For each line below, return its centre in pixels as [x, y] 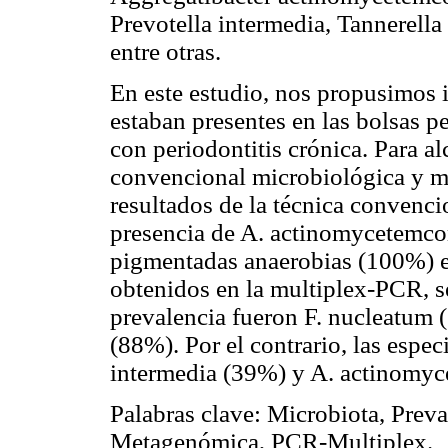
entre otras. [165, 51]
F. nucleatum [368, 317]
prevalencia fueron [207, 317]
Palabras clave [182, 414]
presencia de [175, 233]
